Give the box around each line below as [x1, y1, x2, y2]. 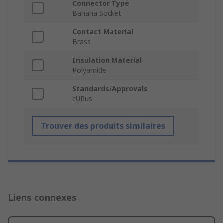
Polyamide [72, 65, 106, 75]
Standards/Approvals [72, 84, 148, 94]
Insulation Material [72, 55, 142, 65]
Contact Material [72, 27, 133, 37]
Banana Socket [72, 8, 121, 18]
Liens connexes [8, 191, 77, 204]
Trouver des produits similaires [41, 120, 165, 132]
